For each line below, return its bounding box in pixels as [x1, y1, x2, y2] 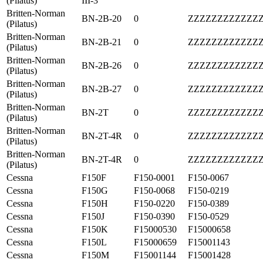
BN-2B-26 [82, 60, 122, 70]
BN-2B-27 [82, 83, 122, 94]
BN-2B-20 [82, 13, 122, 23]
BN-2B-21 [82, 36, 122, 47]
